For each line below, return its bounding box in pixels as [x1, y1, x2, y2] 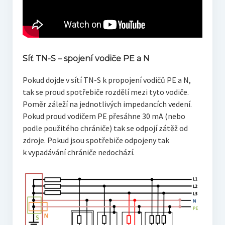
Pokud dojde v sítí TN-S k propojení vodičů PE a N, [22, 75, 191, 85]
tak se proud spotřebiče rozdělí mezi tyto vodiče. [22, 87, 189, 97]
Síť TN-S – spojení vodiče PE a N [22, 54, 150, 64]
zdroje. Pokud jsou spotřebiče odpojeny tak [22, 135, 169, 146]
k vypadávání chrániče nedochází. [22, 147, 135, 158]
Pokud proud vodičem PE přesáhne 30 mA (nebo [22, 111, 185, 122]
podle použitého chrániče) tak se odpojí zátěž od [22, 123, 188, 134]
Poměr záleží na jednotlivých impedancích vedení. [22, 99, 192, 109]
